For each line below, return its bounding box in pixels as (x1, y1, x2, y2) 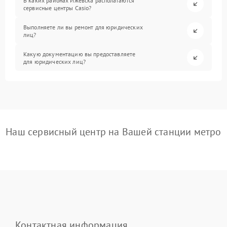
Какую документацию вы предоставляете (23, 50, 136, 58)
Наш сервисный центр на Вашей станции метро (6, 125, 221, 139)
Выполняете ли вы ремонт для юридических (23, 23, 143, 31)
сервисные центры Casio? (23, 4, 92, 12)
